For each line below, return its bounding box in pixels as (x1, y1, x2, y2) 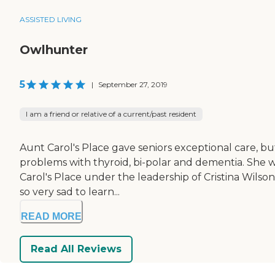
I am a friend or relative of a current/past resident (26, 109, 196, 118)
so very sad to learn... (20, 185, 120, 198)
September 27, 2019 (98, 79, 168, 89)
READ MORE (21, 211, 82, 222)
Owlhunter (20, 42, 88, 57)
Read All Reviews (31, 243, 122, 255)
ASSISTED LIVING (20, 14, 82, 24)
